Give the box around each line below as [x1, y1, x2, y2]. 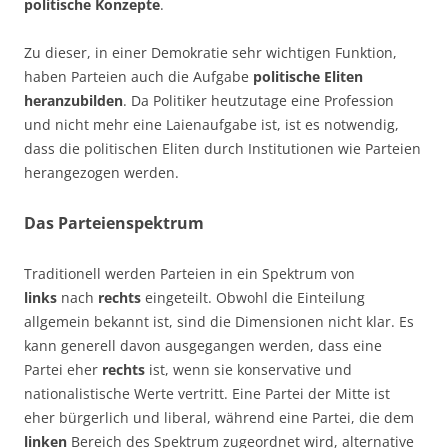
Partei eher [24, 359, 102, 379]
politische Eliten [253, 66, 363, 86]
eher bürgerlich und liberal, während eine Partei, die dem [24, 407, 414, 427]
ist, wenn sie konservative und [149, 359, 352, 379]
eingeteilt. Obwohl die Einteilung [141, 287, 365, 307]
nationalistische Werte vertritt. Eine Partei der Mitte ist [24, 383, 390, 403]
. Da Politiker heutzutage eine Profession [123, 90, 394, 110]
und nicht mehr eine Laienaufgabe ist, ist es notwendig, [24, 114, 399, 134]
